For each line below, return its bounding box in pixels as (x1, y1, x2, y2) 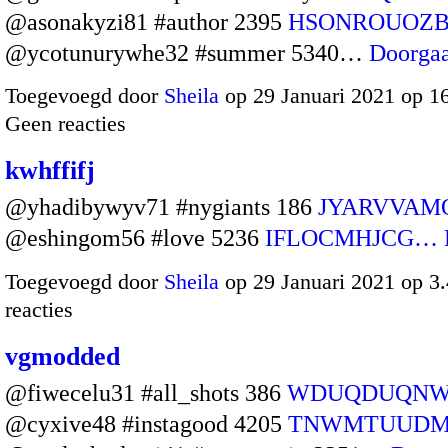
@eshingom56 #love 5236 (5, 225, 265, 252)
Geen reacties (5, 111, 126, 137)
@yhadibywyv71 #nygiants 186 (5, 194, 318, 221)
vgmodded (5, 341, 120, 371)
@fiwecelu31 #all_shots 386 (5, 379, 287, 406)
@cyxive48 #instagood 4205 (5, 410, 288, 437)
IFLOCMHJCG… (265, 225, 438, 252)
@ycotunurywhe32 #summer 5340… (5, 39, 369, 66)
